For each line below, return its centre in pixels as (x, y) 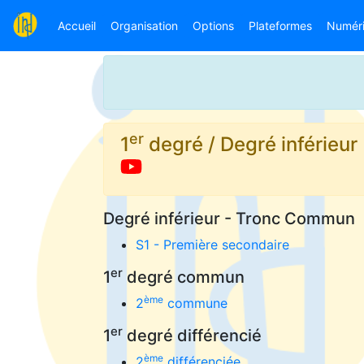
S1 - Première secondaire (212, 245)
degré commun (184, 277)
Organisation (144, 26)
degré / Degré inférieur (251, 144)
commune (195, 303)
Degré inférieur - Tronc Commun (229, 219)
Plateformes (280, 26)
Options (213, 26)
